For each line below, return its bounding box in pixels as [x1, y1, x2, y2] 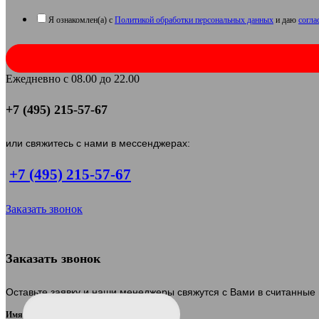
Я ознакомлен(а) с [48, 14, 115, 25]
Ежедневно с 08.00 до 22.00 [6, 72, 140, 85]
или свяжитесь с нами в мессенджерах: [6, 137, 190, 149]
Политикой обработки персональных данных [115, 14, 273, 25]
